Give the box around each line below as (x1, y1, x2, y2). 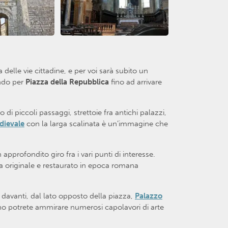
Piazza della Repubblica (23, 77, 111, 87)
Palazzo (135, 191, 162, 201)
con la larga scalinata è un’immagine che (24, 119, 168, 128)
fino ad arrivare (111, 77, 162, 87)
